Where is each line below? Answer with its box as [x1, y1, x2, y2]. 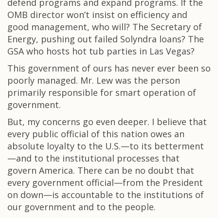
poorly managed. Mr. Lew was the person [7, 74, 180, 86]
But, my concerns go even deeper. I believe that [7, 116, 207, 127]
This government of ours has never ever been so [7, 62, 211, 74]
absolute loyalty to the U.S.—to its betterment [7, 140, 204, 152]
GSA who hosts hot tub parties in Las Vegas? [7, 45, 195, 57]
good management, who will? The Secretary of [7, 21, 202, 33]
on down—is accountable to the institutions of [7, 189, 204, 200]
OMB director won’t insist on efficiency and [7, 9, 187, 20]
